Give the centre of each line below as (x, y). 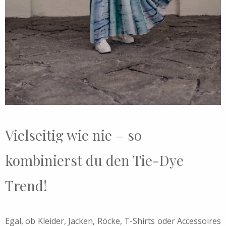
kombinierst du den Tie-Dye (94, 160)
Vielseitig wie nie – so (73, 135)
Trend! (26, 185)
